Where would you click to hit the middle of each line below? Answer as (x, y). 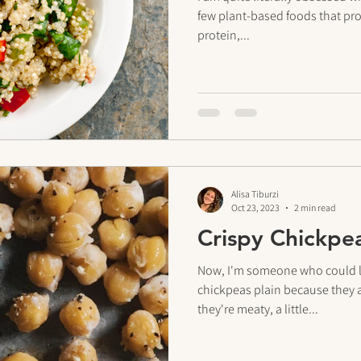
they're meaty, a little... (258, 309)
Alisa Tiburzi (255, 194)
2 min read (315, 207)
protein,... (224, 35)
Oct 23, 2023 (255, 207)
